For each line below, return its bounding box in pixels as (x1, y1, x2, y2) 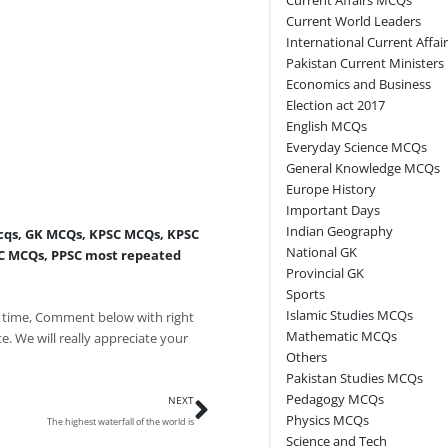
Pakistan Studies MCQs (285, 368, 423, 387)
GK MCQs (25, 225, 82, 243)
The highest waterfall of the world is (46, 415, 194, 428)
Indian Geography (285, 221, 393, 240)
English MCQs (285, 116, 367, 135)
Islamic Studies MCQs (285, 305, 413, 324)
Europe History (285, 179, 376, 198)
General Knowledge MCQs (285, 158, 440, 177)
